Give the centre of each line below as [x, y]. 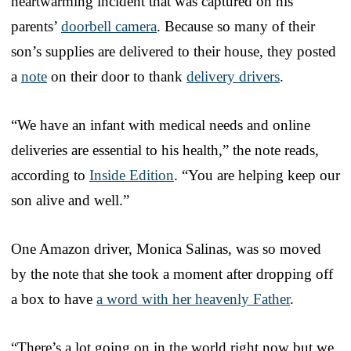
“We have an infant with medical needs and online [161, 125]
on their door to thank [117, 76]
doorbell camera [109, 26]
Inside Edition [132, 175]
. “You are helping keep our [257, 175]
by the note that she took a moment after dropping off [172, 273]
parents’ [36, 26]
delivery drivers [233, 76]
